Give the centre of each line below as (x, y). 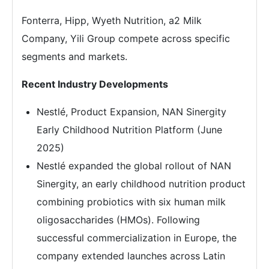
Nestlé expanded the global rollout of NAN (134, 165)
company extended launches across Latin (131, 255)
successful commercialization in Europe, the (137, 237)
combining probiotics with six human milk (131, 201)
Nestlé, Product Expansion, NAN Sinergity (131, 111)
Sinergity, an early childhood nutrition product (141, 183)
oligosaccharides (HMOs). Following (118, 219)
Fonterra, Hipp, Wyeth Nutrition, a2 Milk (112, 20)
